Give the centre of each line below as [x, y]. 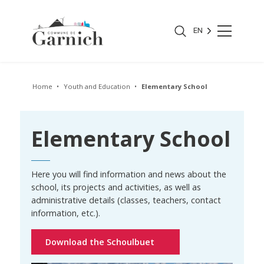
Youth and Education [98, 87]
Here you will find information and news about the [129, 174]
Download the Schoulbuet [101, 242]
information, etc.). [66, 213]
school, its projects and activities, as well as [116, 187]
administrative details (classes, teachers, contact [126, 200]
